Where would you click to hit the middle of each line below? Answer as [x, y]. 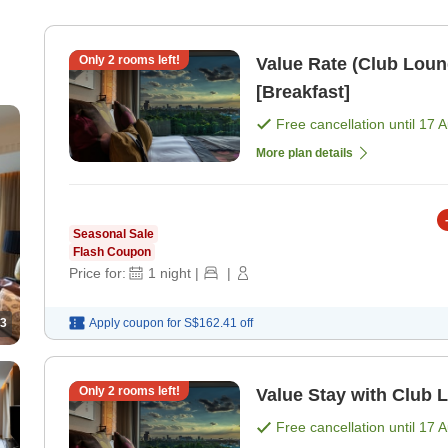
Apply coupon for [135, 323]
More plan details [304, 153]
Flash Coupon [112, 252]
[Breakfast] [303, 92]
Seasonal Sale [113, 234]
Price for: [97, 273]
